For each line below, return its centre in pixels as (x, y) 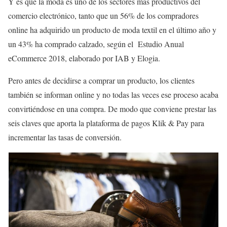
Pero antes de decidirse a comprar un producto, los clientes (101, 80)
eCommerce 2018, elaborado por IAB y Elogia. (84, 58)
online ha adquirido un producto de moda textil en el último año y (112, 29)
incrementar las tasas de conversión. (65, 137)
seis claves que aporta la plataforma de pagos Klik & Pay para (106, 123)
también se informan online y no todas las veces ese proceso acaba (113, 94)
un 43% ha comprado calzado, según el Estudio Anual (96, 44)
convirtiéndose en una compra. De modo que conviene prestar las (112, 108)
